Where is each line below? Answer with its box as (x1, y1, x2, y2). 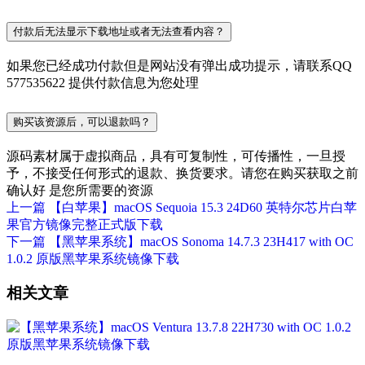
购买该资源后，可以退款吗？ (13, 115, 151, 128)
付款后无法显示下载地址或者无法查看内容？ (13, 25, 225, 38)
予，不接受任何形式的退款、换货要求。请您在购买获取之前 (7, 165, 358, 180)
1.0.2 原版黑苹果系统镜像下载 (7, 251, 179, 266)
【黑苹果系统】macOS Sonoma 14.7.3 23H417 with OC (49, 234, 354, 248)
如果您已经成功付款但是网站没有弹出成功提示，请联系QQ (7, 58, 352, 73)
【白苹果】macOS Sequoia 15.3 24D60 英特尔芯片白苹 (49, 200, 357, 214)
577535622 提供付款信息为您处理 (7, 75, 199, 90)
